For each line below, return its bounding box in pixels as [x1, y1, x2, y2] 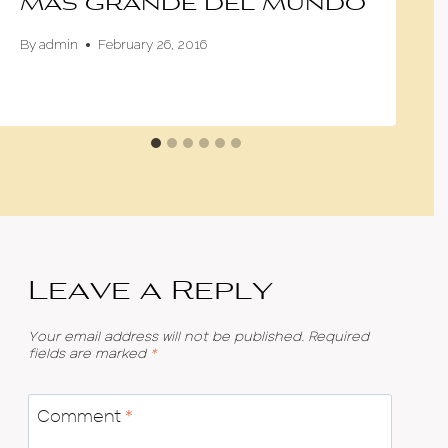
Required [308, 329, 369, 345]
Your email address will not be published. [28, 329, 304, 345]
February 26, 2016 [98, 36, 208, 53]
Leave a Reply [28, 281, 273, 306]
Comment [36, 406, 125, 426]
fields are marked [28, 346, 150, 362]
